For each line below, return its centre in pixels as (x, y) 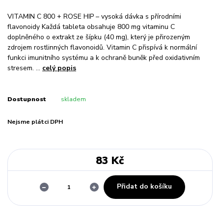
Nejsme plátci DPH (35, 122)
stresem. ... (25, 68)
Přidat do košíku (144, 187)
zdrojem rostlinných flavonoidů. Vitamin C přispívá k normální (102, 48)
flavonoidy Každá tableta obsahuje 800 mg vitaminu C (91, 27)
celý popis (59, 68)
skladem (73, 99)
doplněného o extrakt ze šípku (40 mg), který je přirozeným (99, 37)
